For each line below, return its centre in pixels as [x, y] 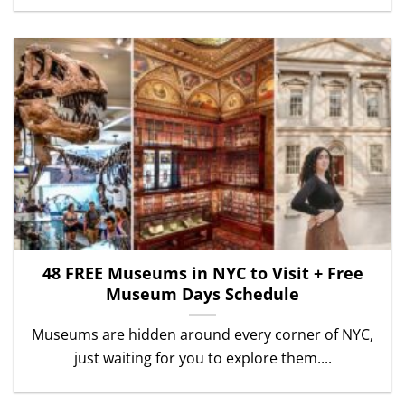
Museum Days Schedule [202, 294]
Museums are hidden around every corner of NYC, [202, 335]
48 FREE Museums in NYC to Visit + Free [202, 273]
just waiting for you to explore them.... [202, 358]
